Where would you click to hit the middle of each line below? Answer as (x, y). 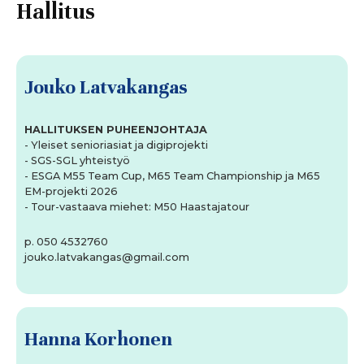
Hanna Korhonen (98, 339)
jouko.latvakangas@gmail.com (107, 258)
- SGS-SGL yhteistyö (77, 161)
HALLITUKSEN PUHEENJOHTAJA (116, 130)
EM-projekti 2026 (71, 192)
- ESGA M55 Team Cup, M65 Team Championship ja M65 (172, 176)
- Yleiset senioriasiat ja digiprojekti (116, 145)
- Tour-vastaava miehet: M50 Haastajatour (137, 207)
